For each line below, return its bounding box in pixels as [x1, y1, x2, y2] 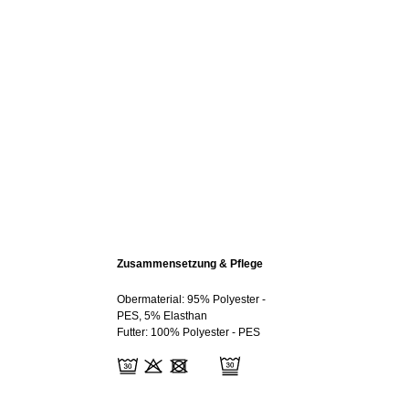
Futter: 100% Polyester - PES [117, 326, 260, 339]
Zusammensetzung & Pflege [117, 257, 263, 270]
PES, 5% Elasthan [117, 309, 207, 322]
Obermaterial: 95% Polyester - [117, 293, 266, 306]
